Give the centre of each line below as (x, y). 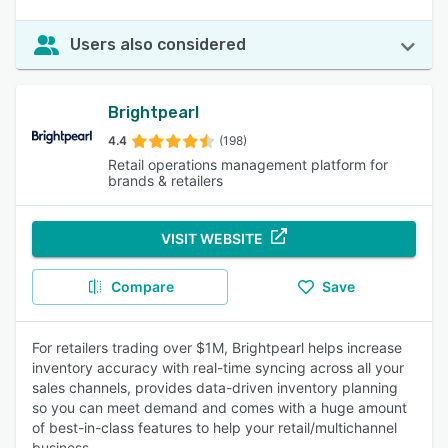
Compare (142, 286)
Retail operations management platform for (248, 164)
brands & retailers (165, 180)
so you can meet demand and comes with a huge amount (219, 407)
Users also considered (158, 44)
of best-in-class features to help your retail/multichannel (214, 427)
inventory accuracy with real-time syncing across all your (218, 367)
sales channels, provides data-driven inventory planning (215, 387)
